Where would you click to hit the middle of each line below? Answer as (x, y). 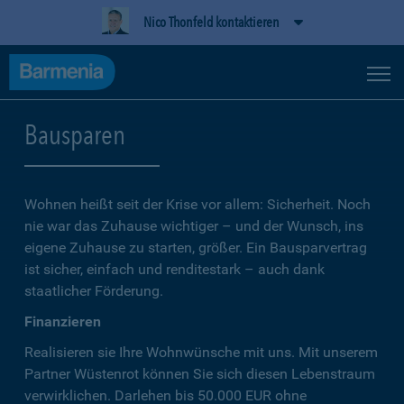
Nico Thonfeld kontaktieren (211, 22)
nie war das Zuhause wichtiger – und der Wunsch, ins (194, 226)
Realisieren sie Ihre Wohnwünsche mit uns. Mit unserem (201, 352)
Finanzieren (63, 321)
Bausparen (75, 134)
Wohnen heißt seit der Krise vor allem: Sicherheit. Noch (197, 204)
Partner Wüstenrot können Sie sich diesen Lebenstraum (200, 374)
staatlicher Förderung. (94, 291)
